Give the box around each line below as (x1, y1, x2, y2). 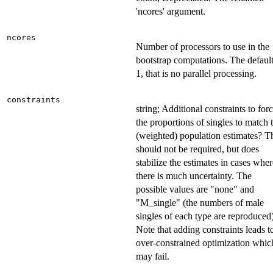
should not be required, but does (136, 144, 259, 155)
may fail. (136, 251, 169, 262)
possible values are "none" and (136, 184, 254, 195)
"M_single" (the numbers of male (136, 197, 264, 208)
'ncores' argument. (136, 6, 205, 17)
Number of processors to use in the (136, 41, 269, 52)
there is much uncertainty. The (136, 171, 252, 182)
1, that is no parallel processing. (136, 68, 257, 79)
